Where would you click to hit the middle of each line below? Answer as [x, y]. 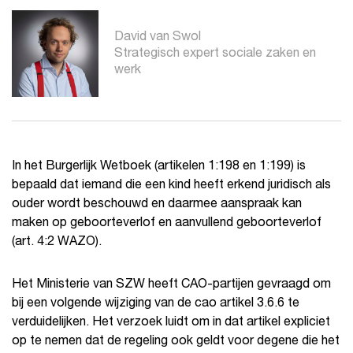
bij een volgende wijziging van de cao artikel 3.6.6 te [156, 304]
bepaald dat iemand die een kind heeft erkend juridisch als [171, 186]
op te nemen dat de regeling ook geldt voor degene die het [176, 342]
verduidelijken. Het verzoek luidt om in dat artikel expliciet [171, 323]
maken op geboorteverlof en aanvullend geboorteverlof [167, 223]
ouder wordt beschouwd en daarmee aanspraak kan [157, 204]
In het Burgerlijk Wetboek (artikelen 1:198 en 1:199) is [159, 167]
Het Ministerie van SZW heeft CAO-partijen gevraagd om [171, 285]
